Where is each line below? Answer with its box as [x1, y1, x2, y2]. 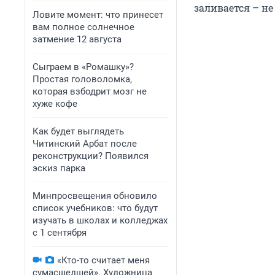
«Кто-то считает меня [57, 255, 150, 266]
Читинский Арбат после [33, 138, 137, 149]
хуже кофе [33, 98, 77, 109]
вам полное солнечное [33, 21, 134, 33]
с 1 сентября [33, 227, 87, 238]
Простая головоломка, [33, 74, 132, 85]
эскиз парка [33, 163, 85, 174]
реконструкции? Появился [33, 150, 149, 161]
